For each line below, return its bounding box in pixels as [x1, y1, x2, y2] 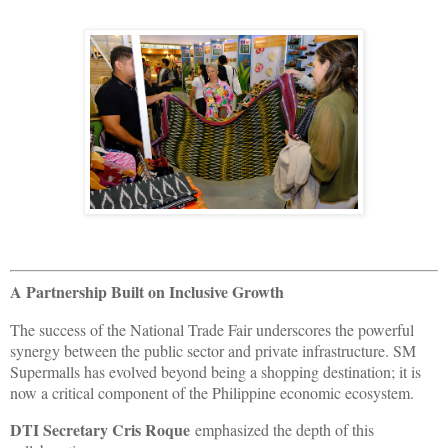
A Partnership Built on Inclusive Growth [10, 279, 284, 303]
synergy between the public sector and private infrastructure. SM [10, 339, 416, 361]
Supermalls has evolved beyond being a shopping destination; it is [10, 360, 421, 382]
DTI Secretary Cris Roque [10, 417, 190, 441]
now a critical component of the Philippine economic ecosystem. [10, 381, 414, 403]
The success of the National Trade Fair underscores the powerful [10, 318, 414, 340]
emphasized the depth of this [190, 418, 374, 440]
